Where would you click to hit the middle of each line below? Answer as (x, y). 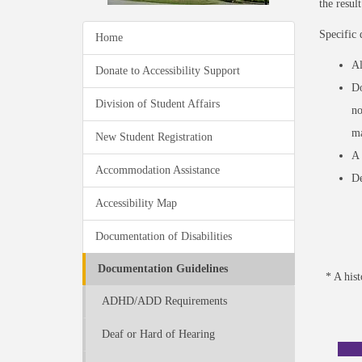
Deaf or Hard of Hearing (158, 334)
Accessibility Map (136, 203)
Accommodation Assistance (158, 170)
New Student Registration (154, 137)
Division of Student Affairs (158, 104)
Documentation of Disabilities (164, 236)
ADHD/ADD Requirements (164, 301)
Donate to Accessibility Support (168, 71)
